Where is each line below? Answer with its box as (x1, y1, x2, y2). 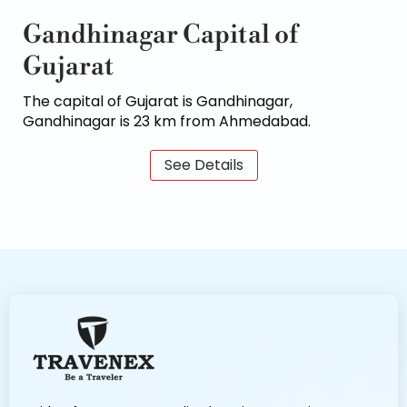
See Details (164, 154, 243, 176)
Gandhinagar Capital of (23, 19, 298, 52)
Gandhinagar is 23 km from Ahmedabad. (23, 111, 311, 133)
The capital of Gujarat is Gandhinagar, (23, 91, 293, 113)
